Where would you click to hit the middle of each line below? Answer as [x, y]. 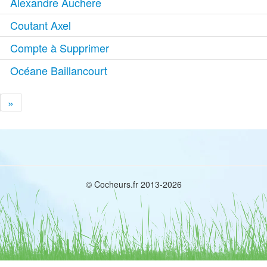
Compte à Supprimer [60, 47]
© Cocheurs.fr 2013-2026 [133, 184]
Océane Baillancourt [59, 70]
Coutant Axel [41, 25]
